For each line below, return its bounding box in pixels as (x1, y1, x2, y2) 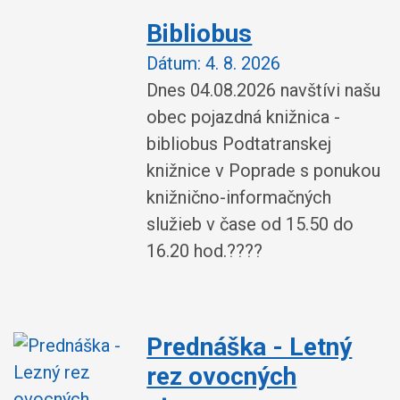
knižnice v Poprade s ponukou (146, 160, 381, 181)
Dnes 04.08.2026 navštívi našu (146, 79, 381, 101)
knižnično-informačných (146, 187, 332, 208)
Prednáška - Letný (146, 332, 353, 362)
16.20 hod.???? (146, 240, 263, 262)
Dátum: (146, 53, 202, 74)
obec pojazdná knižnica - (146, 106, 341, 128)
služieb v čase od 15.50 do (146, 213, 354, 235)
